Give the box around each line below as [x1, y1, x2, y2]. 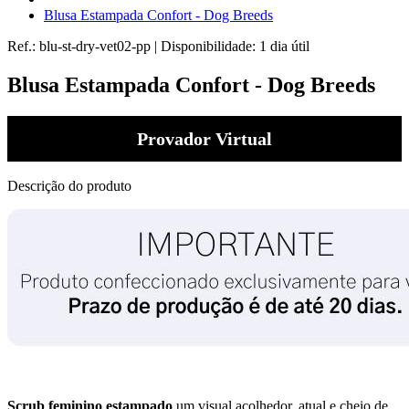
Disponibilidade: [161, 38, 259, 54]
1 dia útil [259, 38, 309, 54]
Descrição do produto [7, 177, 131, 194]
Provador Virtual [137, 128, 272, 149]
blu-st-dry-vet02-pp [39, 38, 154, 54]
